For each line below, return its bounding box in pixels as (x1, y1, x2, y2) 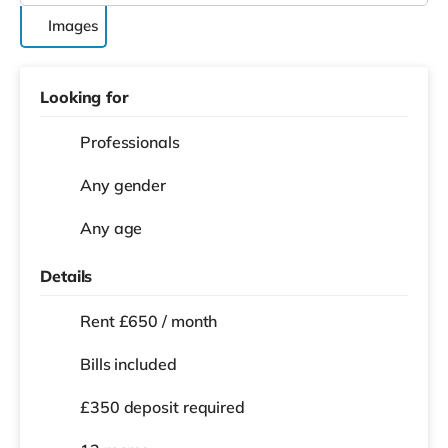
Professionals (80, 131, 180, 152)
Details (40, 265, 93, 286)
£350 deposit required (80, 396, 245, 417)
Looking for (40, 86, 129, 107)
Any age (80, 217, 143, 238)
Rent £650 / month (80, 310, 218, 331)
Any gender (80, 174, 166, 195)
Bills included (80, 353, 177, 374)
